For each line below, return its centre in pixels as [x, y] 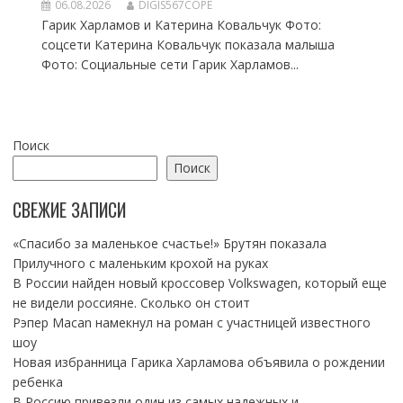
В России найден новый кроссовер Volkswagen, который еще [199, 283]
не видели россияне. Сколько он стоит [131, 303]
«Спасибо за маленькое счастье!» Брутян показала [169, 244]
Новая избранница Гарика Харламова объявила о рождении [198, 363]
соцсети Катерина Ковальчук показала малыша [188, 45]
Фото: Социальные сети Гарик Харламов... [170, 65]
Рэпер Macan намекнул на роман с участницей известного [191, 323]
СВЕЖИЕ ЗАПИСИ [69, 210]
